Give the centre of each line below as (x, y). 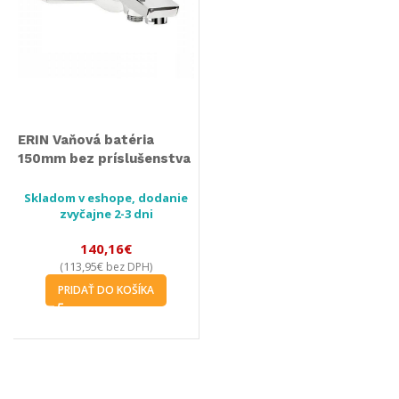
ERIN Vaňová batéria (86, 140)
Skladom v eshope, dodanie (106, 198)
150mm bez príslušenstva (104, 159)
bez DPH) (128, 267)
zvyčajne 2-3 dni (106, 214)
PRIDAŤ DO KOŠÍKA (106, 290)
